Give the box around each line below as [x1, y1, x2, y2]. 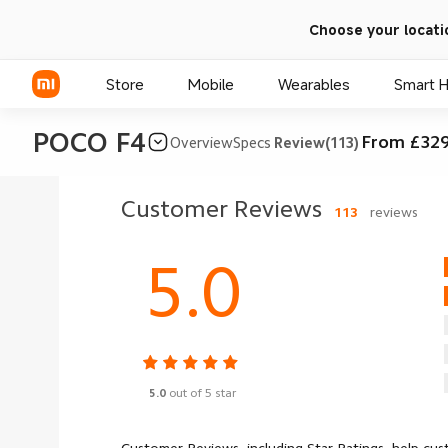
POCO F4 [32, 128, 146, 156]
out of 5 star [169, 387, 237, 399]
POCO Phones [32, 262, 126, 281]
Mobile [188, 74, 234, 94]
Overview [170, 134, 233, 150]
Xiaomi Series [32, 188, 121, 207]
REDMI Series [32, 225, 118, 244]
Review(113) [273, 134, 359, 150]
